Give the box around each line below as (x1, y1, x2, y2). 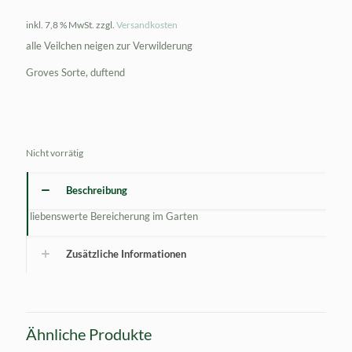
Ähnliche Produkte (26, 324, 152, 343)
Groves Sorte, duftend (26, 66, 125, 79)
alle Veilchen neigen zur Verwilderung (26, 39, 192, 52)
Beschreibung (66, 184, 127, 196)
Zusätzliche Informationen (66, 247, 186, 260)
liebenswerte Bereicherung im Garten (29, 210, 198, 222)
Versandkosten (116, 19, 178, 30)
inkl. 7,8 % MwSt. (26, 19, 94, 30)
